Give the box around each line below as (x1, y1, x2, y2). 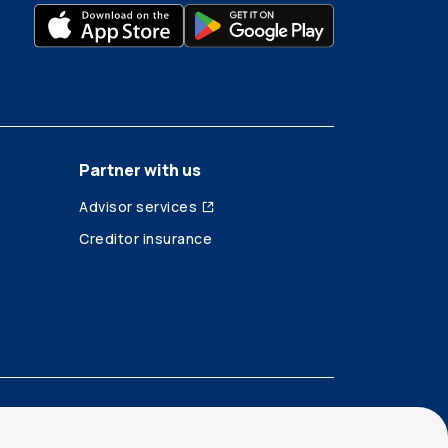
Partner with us (79, 159, 201, 181)
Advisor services (79, 197, 197, 216)
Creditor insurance (79, 229, 212, 248)
